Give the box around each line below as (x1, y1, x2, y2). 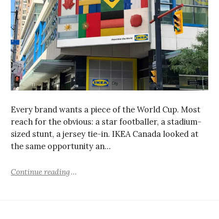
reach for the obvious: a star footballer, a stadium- (11, 117, 202, 127)
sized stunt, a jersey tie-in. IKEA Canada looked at (11, 129, 199, 139)
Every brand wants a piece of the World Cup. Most (11, 105, 201, 115)
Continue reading (11, 167, 70, 176)
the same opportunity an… (11, 141, 111, 152)
